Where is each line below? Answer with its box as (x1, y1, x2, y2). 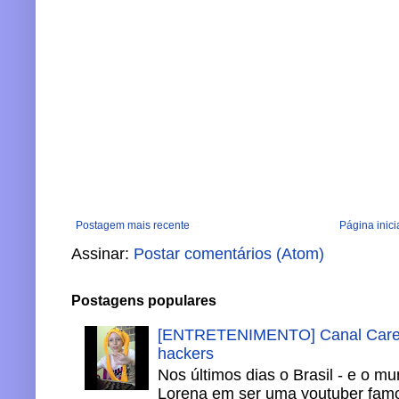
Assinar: (71, 244, 134, 263)
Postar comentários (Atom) (134, 244, 324, 263)
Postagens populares (71, 291, 216, 308)
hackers (157, 345, 214, 363)
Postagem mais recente (76, 218, 190, 232)
